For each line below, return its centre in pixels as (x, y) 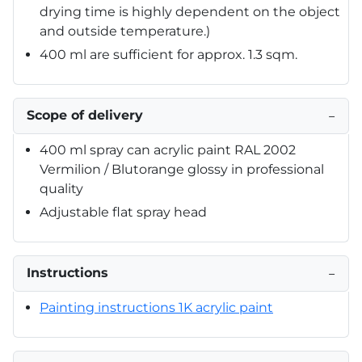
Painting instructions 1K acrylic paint (156, 307)
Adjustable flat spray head (123, 212)
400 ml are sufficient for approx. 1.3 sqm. (168, 54)
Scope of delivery (85, 115)
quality (61, 188)
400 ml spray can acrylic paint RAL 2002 (168, 149)
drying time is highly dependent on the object (190, 11)
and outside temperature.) (125, 31)
